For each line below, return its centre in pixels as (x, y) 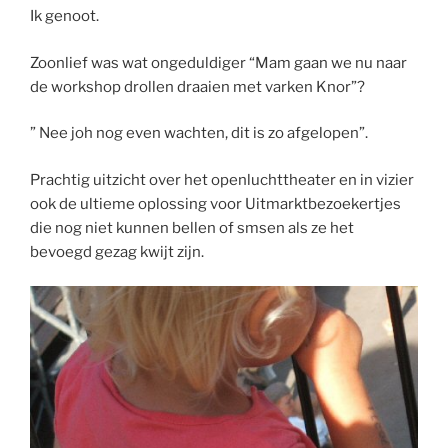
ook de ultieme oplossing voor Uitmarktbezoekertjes (215, 203)
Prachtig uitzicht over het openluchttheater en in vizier (222, 179)
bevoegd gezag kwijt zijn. (117, 251)
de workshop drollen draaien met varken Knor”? (197, 86)
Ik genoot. (64, 16)
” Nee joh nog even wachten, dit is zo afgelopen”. (199, 133)
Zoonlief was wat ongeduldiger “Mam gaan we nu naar (218, 62)
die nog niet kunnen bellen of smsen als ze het (192, 227)
